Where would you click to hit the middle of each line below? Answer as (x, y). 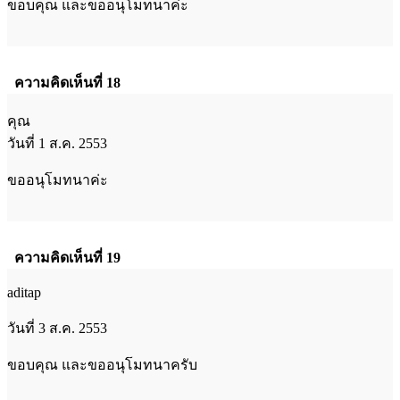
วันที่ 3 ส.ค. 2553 (57, 328)
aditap (24, 292)
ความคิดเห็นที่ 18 (67, 82)
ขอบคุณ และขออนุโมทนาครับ (102, 364)
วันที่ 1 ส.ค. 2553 (57, 143)
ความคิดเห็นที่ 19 (67, 257)
